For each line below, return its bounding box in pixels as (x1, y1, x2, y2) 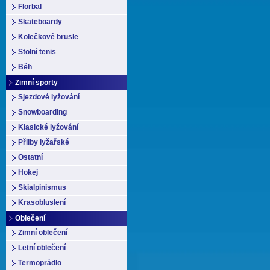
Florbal (18, 2, 42, 11)
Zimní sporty (15, 78, 58, 87)
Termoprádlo (18, 259, 61, 267)
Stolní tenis (18, 48, 56, 56)
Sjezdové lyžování (18, 93, 80, 101)
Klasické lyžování (18, 123, 78, 131)
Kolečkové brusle (18, 33, 78, 41)
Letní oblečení (18, 243, 66, 252)
